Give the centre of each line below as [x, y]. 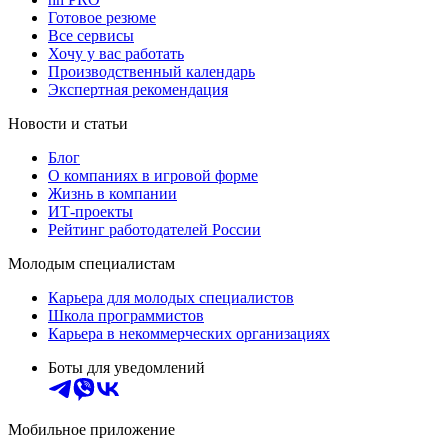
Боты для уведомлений [126, 367]
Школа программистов [126, 315]
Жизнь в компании [112, 193]
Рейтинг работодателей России [154, 229]
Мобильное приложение [91, 429]
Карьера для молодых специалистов [171, 297]
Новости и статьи [68, 123]
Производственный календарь [151, 71]
